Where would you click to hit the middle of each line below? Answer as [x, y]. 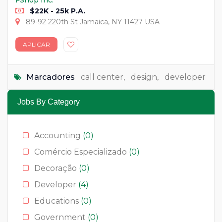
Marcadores [51, 77]
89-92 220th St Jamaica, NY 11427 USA [92, 22]
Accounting [58, 135]
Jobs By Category [49, 102]
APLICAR [36, 44]
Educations [57, 201]
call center [102, 77]
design [144, 77]
